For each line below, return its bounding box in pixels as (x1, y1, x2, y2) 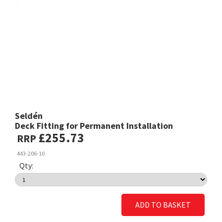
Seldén (15, 110, 43, 122)
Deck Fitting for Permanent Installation (15, 120, 173, 132)
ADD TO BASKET (135, 200, 191, 210)
